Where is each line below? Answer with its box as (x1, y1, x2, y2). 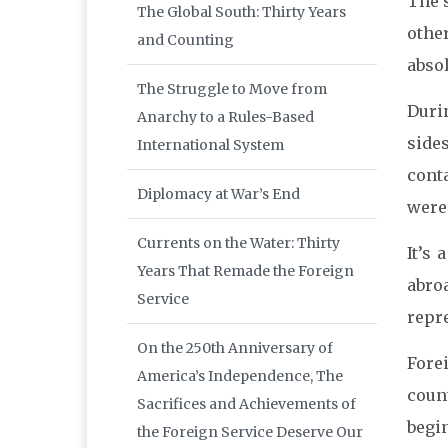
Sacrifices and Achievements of (137, 395, 356, 414)
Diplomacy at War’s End (137, 185, 300, 204)
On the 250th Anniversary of (137, 339, 333, 358)
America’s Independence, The (137, 367, 343, 386)
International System (137, 136, 284, 155)
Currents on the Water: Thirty (137, 234, 340, 253)
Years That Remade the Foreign (137, 262, 354, 281)
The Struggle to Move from (137, 80, 327, 99)
